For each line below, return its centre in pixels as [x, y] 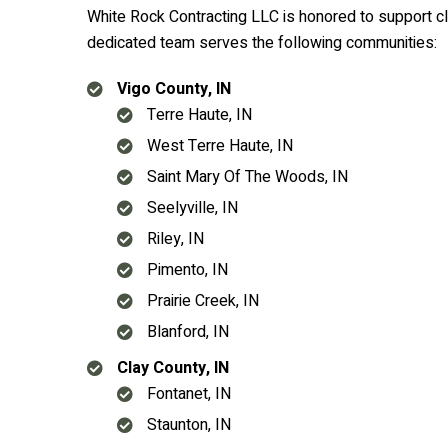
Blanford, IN [188, 332]
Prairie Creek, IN [203, 301]
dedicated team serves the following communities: [262, 43]
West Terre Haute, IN [220, 146]
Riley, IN [175, 239]
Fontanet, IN [189, 394]
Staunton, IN [189, 425]
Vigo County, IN [174, 89]
